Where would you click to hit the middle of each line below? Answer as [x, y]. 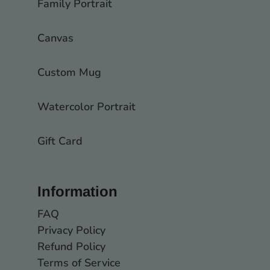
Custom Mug [69, 73]
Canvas [55, 38]
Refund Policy [71, 247]
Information [77, 192]
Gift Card [60, 141]
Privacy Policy [71, 231]
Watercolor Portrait [86, 107]
